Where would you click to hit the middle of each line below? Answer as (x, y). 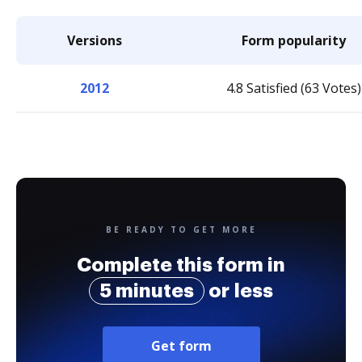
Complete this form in (181, 265)
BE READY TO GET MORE (181, 229)
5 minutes (147, 291)
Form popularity (294, 40)
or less (239, 291)
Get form (181, 346)
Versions (94, 40)
